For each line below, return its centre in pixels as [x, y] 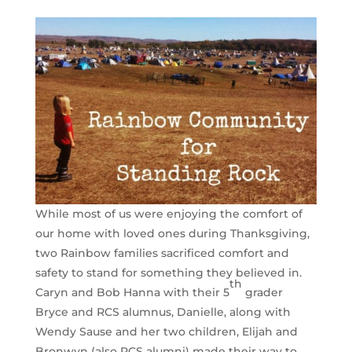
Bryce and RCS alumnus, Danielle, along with [163, 312]
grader [262, 293]
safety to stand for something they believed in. [168, 273]
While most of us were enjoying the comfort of [169, 214]
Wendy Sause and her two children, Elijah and [166, 332]
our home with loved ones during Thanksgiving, [172, 234]
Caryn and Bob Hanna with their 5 [132, 293]
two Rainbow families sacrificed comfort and [162, 253]
